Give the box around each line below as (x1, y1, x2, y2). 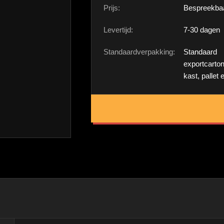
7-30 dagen (183, 25, 220, 34)
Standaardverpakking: (103, 47, 175, 56)
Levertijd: (103, 25, 133, 34)
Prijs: (103, 3, 120, 12)
